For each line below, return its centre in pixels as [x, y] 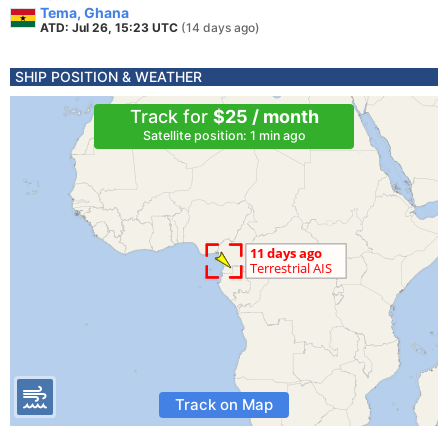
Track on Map [224, 404]
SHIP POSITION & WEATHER [108, 76]
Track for [171, 116]
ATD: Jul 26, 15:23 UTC [110, 27]
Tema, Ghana [84, 12]
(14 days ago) [220, 27]
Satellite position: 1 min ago [224, 135]
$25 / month [265, 116]
